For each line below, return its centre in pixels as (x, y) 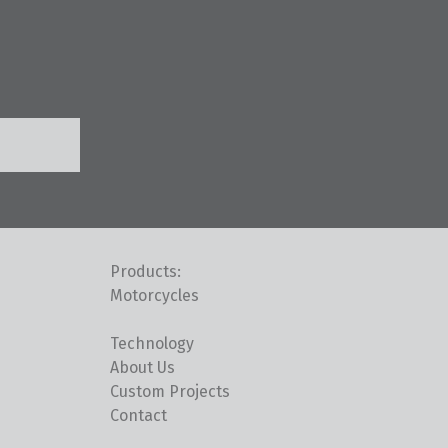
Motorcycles (154, 295)
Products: (145, 271)
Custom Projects (169, 391)
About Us (142, 367)
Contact (138, 415)
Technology (151, 343)
